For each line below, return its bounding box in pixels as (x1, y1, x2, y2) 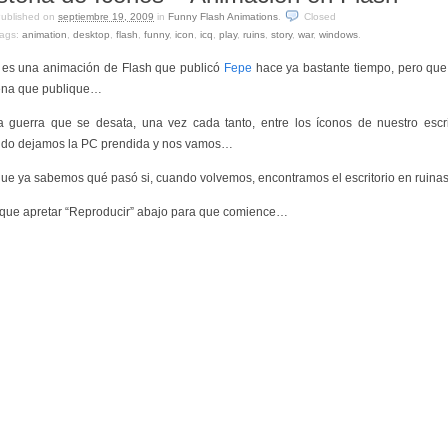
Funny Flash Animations (168, 11, 278, 22)
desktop (73, 29, 110, 40)
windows (319, 29, 358, 40)
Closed (304, 11, 336, 22)
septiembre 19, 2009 (58, 11, 154, 22)
